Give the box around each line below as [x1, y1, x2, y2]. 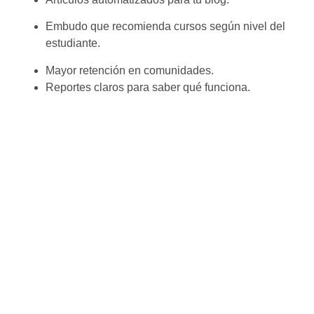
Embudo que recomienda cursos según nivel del [46, 20, 285, 33]
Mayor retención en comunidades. [46, 64, 214, 76]
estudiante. [46, 37, 100, 50]
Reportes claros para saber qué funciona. [46, 81, 250, 93]
